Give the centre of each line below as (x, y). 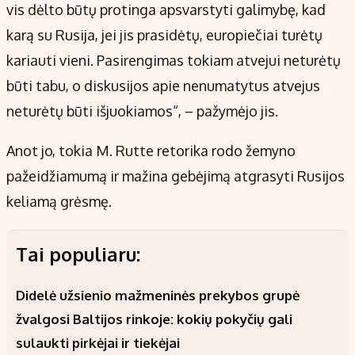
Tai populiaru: (78, 254)
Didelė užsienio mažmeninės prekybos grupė (158, 296)
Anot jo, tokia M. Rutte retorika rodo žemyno (151, 151)
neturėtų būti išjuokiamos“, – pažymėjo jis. (142, 111)
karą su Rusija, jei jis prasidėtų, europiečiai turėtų (164, 35)
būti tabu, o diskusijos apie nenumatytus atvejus (163, 86)
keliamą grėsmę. (59, 202)
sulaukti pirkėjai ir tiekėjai (98, 343)
